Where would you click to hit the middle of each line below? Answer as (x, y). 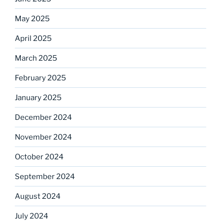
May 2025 (32, 18)
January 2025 (38, 97)
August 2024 (38, 196)
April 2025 (33, 38)
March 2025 (36, 58)
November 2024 (43, 137)
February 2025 (40, 78)
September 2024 (45, 176)
